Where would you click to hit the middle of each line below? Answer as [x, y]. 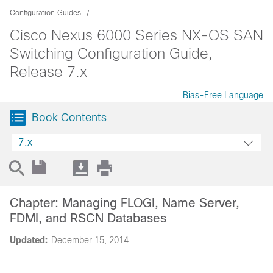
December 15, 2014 [90, 240]
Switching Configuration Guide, [111, 53]
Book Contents [69, 118]
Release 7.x [48, 72]
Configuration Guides [45, 13]
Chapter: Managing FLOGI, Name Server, [125, 203]
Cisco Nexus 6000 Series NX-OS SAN [136, 35]
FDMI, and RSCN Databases [88, 218]
